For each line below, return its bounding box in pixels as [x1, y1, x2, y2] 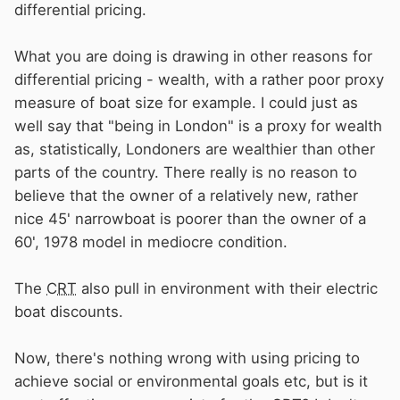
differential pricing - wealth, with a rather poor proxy [14, 70, 384, 88]
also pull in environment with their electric [77, 279, 378, 297]
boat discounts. [14, 302, 128, 321]
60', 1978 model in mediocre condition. [14, 232, 287, 251]
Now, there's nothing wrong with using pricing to [14, 348, 360, 367]
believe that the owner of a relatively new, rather [14, 186, 358, 204]
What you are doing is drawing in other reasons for [14, 46, 372, 65]
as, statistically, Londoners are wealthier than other [14, 139, 375, 158]
